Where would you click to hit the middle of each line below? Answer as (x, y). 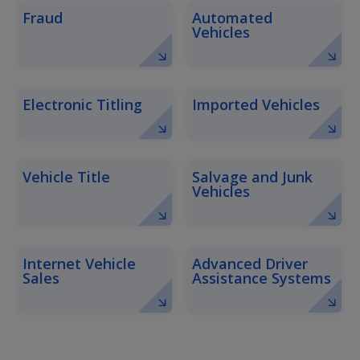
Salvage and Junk (252, 177)
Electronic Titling (82, 104)
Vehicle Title (66, 177)
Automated (232, 18)
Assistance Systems (262, 278)
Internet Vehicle (79, 264)
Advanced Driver (250, 264)
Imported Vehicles (256, 104)
